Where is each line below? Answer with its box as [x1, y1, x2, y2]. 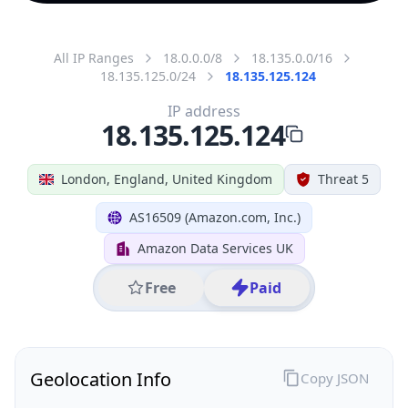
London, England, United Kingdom [61, 169, 272, 188]
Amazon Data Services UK [137, 239, 293, 257]
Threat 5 [318, 169, 369, 188]
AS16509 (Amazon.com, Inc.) [129, 208, 301, 226]
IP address [168, 100, 240, 121]
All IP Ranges [54, 48, 134, 66]
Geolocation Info [30, 366, 171, 392]
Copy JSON [300, 368, 369, 387]
